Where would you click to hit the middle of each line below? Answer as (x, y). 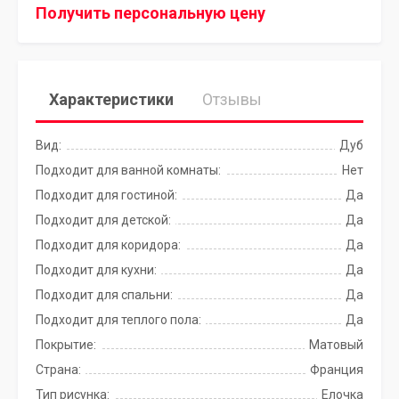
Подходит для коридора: (108, 245)
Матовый (336, 345)
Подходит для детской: (103, 220)
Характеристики (111, 99)
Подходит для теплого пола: (118, 320)
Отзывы (232, 99)
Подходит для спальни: (104, 295)
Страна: (58, 370)
